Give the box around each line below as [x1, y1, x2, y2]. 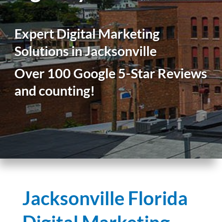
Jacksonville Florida [22, 186, 188, 209]
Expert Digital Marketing [14, 25, 160, 42]
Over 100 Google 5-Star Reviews [14, 65, 208, 81]
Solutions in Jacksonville [14, 43, 157, 59]
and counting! [14, 82, 96, 99]
